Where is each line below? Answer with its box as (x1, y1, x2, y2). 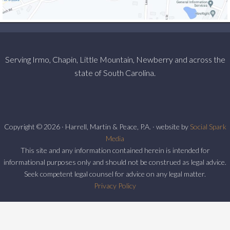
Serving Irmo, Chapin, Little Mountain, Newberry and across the (5, 54, 225, 65)
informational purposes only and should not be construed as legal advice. (4, 158, 226, 167)
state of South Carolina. (74, 68, 156, 78)
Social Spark (189, 122, 226, 131)
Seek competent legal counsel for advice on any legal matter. (24, 169, 206, 179)
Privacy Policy (94, 181, 136, 190)
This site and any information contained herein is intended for (20, 146, 210, 155)
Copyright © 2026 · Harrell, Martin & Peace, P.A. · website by (4, 122, 190, 131)
